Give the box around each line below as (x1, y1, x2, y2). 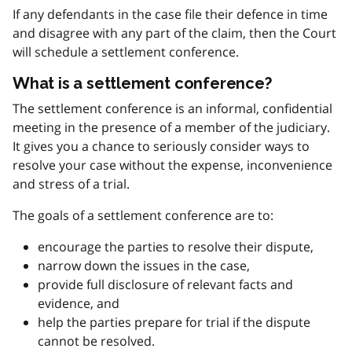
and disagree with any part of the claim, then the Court (13, 24, 336, 42)
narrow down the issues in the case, (38, 257, 250, 274)
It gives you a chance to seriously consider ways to (13, 137, 310, 155)
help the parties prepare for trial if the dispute (38, 313, 310, 331)
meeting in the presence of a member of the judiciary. (13, 119, 330, 136)
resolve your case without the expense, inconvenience (13, 156, 332, 174)
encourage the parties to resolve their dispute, (38, 238, 313, 255)
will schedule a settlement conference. (13, 43, 239, 60)
